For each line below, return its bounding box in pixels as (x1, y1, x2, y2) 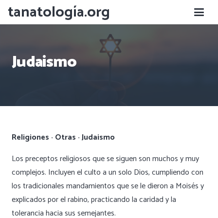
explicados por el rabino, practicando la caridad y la (12, 193, 176, 206)
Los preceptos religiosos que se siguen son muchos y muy (12, 152, 199, 165)
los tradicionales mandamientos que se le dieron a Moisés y (12, 179, 204, 193)
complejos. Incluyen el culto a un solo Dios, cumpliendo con (12, 165, 203, 179)
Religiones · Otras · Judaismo (12, 130, 115, 144)
